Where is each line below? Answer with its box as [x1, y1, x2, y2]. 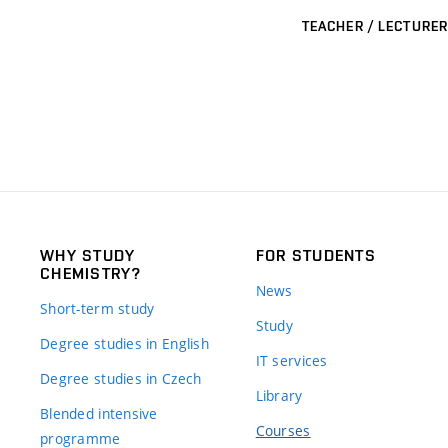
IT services [255, 350, 328, 370]
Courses [255, 420, 311, 440]
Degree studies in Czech [40, 368, 202, 388]
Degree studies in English [40, 333, 209, 353]
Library [255, 385, 303, 405]
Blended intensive [40, 403, 158, 423]
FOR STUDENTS [255, 245, 377, 265]
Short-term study [40, 298, 155, 318]
